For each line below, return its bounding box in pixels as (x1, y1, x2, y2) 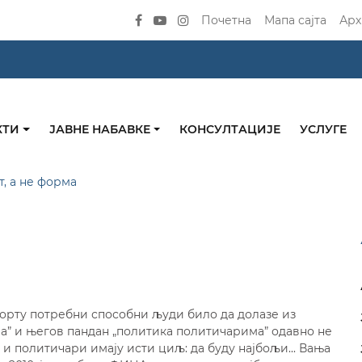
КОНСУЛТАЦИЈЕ (179, 122, 281, 137)
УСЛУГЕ (300, 122, 347, 137)
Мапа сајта (264, 13, 327, 27)
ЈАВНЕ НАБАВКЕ (48, 122, 154, 137)
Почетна (201, 13, 252, 27)
